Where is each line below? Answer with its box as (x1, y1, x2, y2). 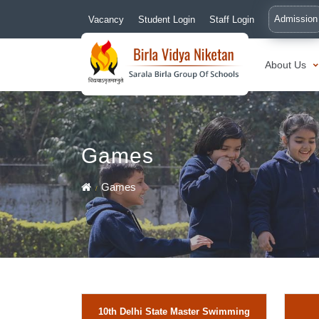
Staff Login (209, 14, 254, 25)
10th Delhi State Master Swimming (98, 305, 250, 317)
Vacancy (88, 14, 124, 25)
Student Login (138, 14, 195, 25)
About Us (265, 58, 309, 70)
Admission (274, 14, 318, 24)
